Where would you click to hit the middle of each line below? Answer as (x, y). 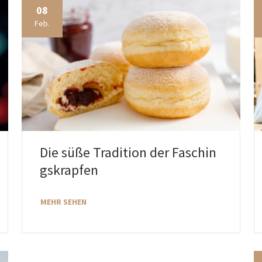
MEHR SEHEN (63, 202)
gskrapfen (69, 170)
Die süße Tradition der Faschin (128, 153)
